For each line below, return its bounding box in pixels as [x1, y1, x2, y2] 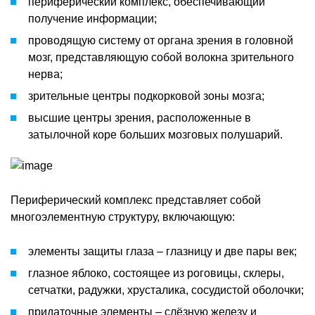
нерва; [28, 67, 63, 80]
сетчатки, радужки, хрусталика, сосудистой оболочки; [28, 283, 304, 296]
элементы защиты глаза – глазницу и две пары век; [28, 245, 297, 257]
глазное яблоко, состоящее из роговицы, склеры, [28, 266, 284, 279]
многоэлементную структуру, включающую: [11, 210, 235, 223]
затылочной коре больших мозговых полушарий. [28, 128, 283, 141]
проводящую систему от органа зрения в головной [28, 34, 293, 46]
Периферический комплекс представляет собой [11, 193, 261, 206]
